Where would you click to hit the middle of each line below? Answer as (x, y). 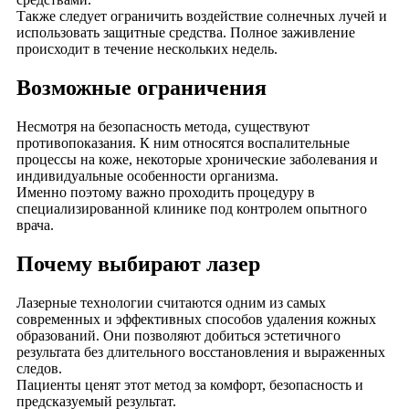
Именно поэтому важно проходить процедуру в (166, 192)
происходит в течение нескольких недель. (147, 49)
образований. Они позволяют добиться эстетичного (178, 335)
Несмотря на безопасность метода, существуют (163, 126)
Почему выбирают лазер (138, 263)
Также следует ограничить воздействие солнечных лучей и (202, 16)
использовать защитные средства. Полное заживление (186, 33)
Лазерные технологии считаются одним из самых (171, 302)
